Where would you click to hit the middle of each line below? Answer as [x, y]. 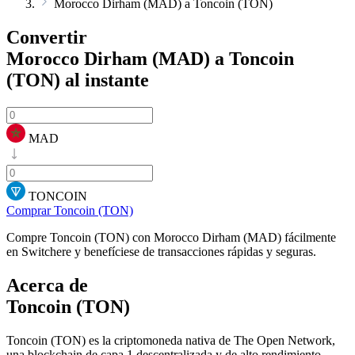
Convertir [47, 37]
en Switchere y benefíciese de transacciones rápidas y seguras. [161, 251]
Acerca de [47, 285]
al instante [105, 80]
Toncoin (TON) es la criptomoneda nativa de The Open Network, [171, 340]
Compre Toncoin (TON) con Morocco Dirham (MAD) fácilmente [171, 237]
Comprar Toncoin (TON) [70, 210]
